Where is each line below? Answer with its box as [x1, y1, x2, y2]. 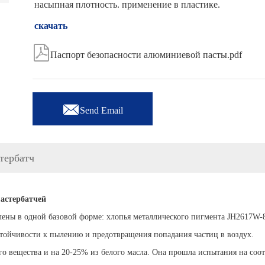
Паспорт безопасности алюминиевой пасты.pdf [50, 50, 243, 60]
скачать [34, 21, 68, 31]
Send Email [80, 105, 124, 115]
